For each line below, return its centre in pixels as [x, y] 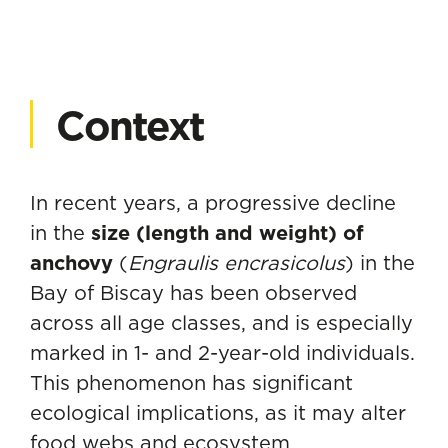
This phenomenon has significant [191, 382]
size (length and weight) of [227, 233]
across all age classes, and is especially [221, 322]
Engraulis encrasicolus [236, 262]
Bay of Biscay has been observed [193, 292]
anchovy [71, 263]
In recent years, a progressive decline [213, 202]
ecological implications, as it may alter [218, 412]
